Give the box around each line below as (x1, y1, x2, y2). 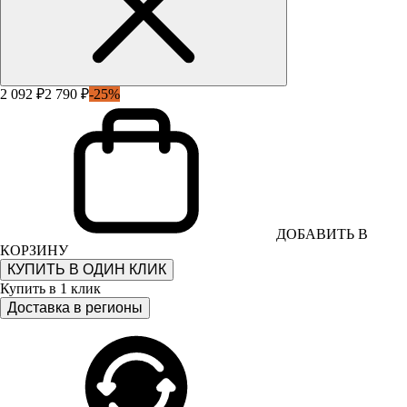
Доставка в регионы (7, 299, 143, 315)
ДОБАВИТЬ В (276, 225, 368, 242)
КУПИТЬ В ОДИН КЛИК (7, 261, 166, 277)
